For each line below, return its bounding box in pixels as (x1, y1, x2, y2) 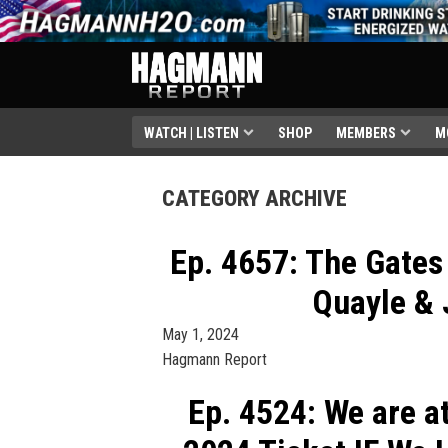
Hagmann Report (162, 349, 267, 369)
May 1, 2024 (162, 324, 239, 344)
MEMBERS (336, 124, 397, 141)
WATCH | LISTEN (144, 124, 239, 141)
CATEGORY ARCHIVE (162, 185, 347, 211)
